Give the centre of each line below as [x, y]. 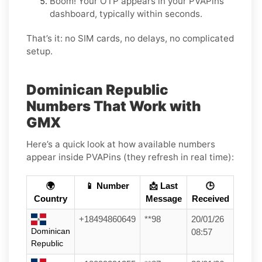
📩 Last [163, 186]
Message [163, 199]
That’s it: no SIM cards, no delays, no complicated [130, 38]
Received [210, 199]
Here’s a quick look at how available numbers [121, 144]
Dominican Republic [97, 89]
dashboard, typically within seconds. [126, 13]
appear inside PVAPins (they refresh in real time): [130, 157]
